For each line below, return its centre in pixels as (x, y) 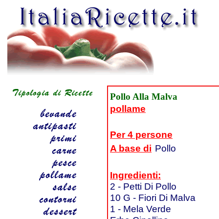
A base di (131, 148)
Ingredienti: (135, 175)
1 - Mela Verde (141, 209)
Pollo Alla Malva (144, 97)
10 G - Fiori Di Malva (153, 197)
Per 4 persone (141, 134)
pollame (128, 109)
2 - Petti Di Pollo (143, 186)
